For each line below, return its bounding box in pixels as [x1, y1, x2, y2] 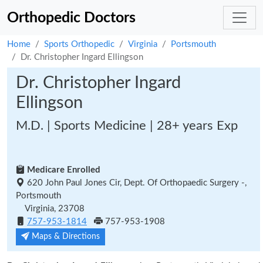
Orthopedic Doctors [7, 10, 136, 25]
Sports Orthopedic [44, 40, 114, 49]
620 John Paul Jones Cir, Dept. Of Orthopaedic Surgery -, [25, 178, 247, 187]
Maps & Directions [29, 232, 100, 241]
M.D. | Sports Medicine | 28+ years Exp [16, 119, 238, 132]
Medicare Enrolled [25, 166, 100, 174]
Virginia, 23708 [16, 204, 85, 213]
